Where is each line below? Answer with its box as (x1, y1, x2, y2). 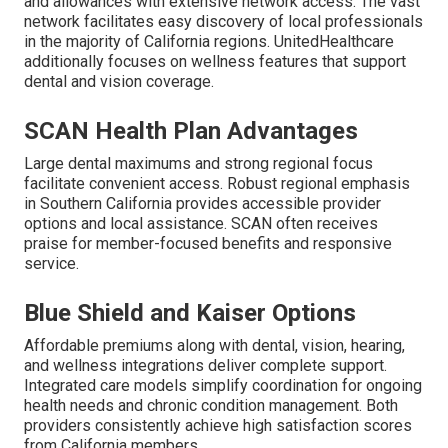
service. (24, 254, 79, 274)
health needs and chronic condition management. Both (24, 396, 398, 416)
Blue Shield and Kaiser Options (24, 299, 356, 328)
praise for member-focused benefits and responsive (24, 234, 392, 254)
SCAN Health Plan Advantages (24, 117, 358, 146)
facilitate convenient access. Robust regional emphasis (24, 174, 410, 194)
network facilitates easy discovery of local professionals (24, 12, 423, 32)
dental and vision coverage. (24, 72, 214, 92)
